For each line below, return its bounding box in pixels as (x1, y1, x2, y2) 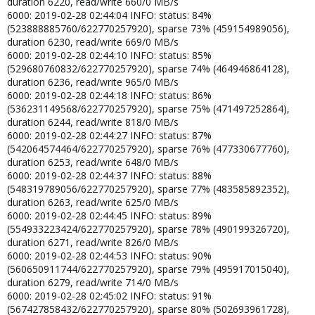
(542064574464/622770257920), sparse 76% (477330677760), (7, 141, 290, 155)
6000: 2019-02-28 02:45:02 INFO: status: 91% (7, 288, 212, 302)
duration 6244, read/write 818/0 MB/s (7, 115, 179, 129)
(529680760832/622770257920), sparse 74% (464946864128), (7, 61, 290, 75)
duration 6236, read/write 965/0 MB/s (7, 75, 179, 89)
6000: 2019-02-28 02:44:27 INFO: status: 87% (7, 128, 212, 142)
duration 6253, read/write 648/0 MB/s (7, 155, 179, 169)
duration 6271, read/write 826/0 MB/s (7, 235, 179, 249)
